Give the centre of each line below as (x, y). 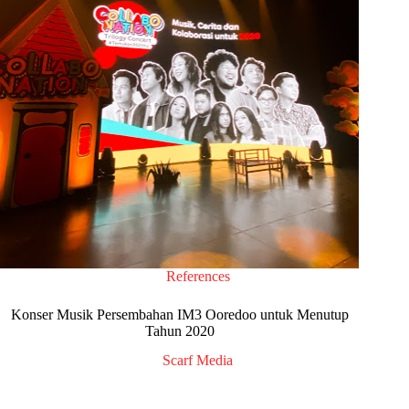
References (198, 276)
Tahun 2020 (179, 330)
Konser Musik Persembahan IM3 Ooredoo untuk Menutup (179, 314)
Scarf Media (198, 361)
